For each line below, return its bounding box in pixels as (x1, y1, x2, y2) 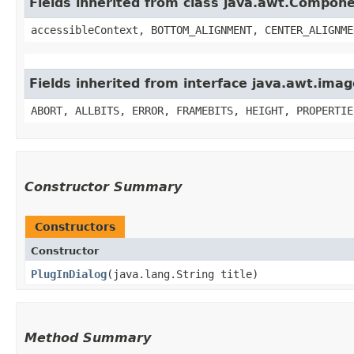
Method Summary (24, 330, 151, 345)
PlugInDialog (31, 267, 107, 281)
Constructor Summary (24, 179, 182, 194)
